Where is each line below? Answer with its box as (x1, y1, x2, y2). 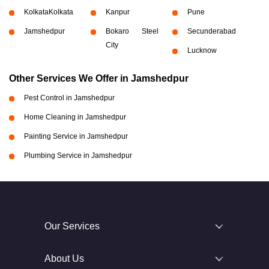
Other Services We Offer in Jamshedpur (9, 73, 189, 83)
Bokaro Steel (105, 27, 159, 35)
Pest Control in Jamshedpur (24, 94, 115, 102)
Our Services (44, 221, 100, 231)
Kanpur (105, 8, 130, 16)
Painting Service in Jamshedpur (24, 132, 128, 141)
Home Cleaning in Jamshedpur (24, 113, 126, 121)
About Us (44, 253, 84, 264)
